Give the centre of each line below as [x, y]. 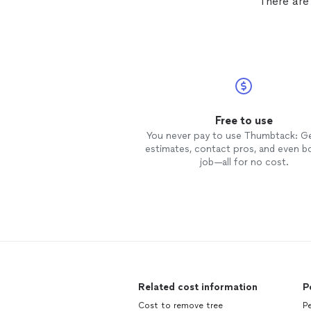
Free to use [244, 120]
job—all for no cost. [244, 162]
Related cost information [198, 287]
